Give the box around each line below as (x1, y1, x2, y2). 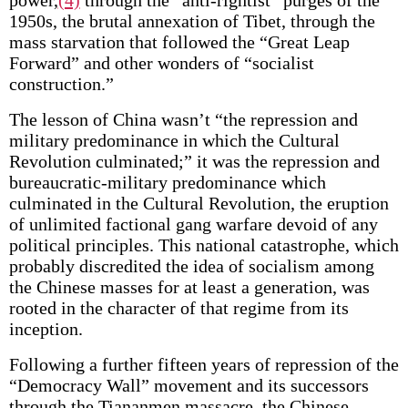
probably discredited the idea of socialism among (8, 256, 374, 276)
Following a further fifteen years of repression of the (8, 354, 399, 374)
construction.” (8, 74, 114, 94)
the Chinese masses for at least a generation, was (8, 277, 370, 297)
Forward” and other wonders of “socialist (8, 53, 314, 73)
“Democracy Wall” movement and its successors (8, 375, 369, 395)
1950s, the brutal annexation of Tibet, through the (8, 11, 375, 31)
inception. (8, 319, 83, 339)
